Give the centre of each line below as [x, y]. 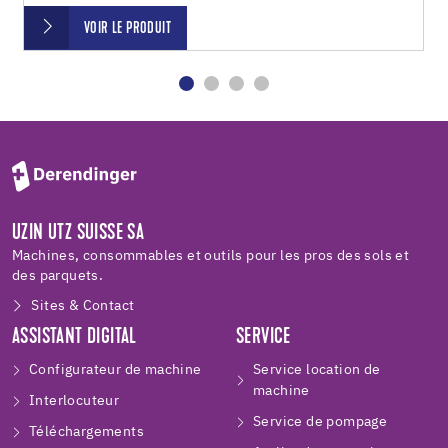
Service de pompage [320, 422]
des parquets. [58, 276]
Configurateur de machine [115, 370]
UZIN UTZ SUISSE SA [78, 234]
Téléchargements [86, 432]
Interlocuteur [74, 401]
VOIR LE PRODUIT [127, 28]
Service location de [317, 370]
